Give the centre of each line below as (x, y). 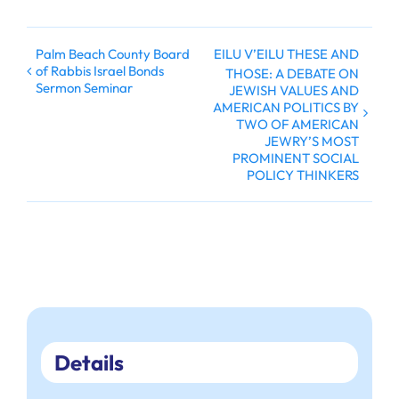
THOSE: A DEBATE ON (292, 73)
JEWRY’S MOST (312, 141)
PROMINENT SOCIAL (296, 158)
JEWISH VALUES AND (294, 90)
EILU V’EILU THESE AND (286, 54)
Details (89, 363)
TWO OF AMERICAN (297, 124)
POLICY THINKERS (303, 175)
